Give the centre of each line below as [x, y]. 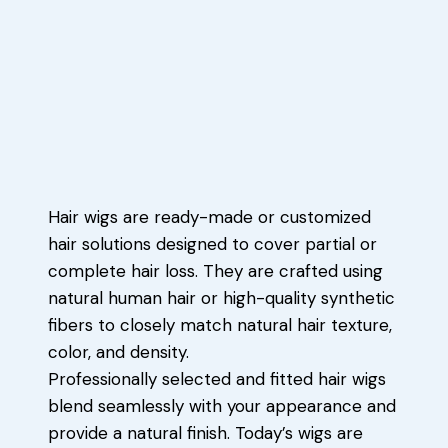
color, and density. [118, 352]
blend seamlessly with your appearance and [222, 406]
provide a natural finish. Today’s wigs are [205, 433]
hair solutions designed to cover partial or [212, 244]
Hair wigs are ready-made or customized [209, 217]
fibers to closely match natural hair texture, [220, 325]
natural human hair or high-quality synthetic [221, 298]
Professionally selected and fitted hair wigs [217, 379]
